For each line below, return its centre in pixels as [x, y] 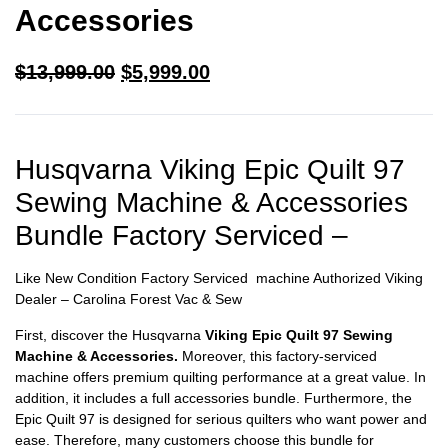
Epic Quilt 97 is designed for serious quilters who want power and [221, 418]
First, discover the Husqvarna [110, 334]
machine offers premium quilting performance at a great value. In [220, 376]
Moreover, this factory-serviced [277, 355]
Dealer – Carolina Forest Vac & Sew [128, 299]
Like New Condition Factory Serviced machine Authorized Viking [219, 278]
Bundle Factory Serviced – [181, 236]
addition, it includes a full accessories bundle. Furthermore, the [213, 397]
